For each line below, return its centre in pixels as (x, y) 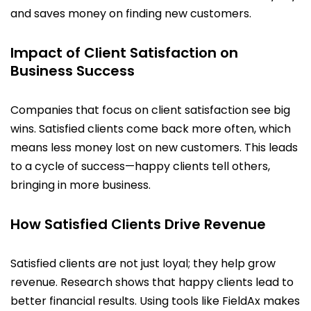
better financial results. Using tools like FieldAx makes (155, 301)
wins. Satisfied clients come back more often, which (151, 129)
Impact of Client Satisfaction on (124, 53)
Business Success (73, 71)
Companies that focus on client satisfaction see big (150, 110)
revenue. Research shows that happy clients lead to (152, 282)
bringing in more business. (81, 185)
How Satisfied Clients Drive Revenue (138, 224)
